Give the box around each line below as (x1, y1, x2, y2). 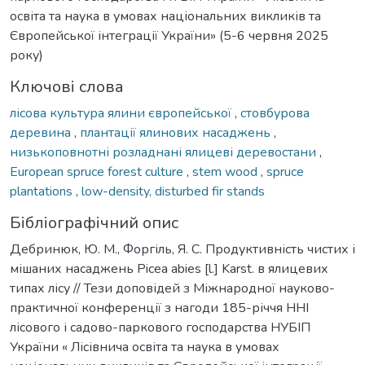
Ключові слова (10, 75, 124, 98)
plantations (10, 182, 76, 200)
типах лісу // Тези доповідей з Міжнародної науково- (10, 279, 335, 297)
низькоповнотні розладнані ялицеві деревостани (10, 143, 319, 161)
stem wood (192, 162, 261, 181)
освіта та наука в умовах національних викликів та (10, 7, 321, 25)
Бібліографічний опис (10, 211, 178, 234)
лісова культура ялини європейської (10, 103, 235, 122)
